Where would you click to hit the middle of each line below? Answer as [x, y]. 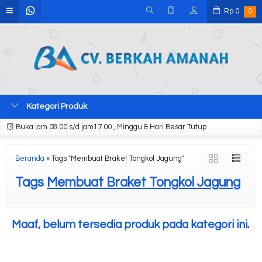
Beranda [30, 159]
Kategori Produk [56, 106]
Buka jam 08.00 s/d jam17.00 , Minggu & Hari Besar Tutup [110, 127]
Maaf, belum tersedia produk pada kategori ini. [130, 225]
